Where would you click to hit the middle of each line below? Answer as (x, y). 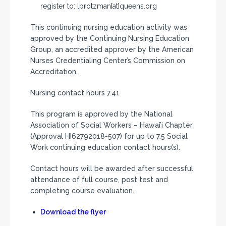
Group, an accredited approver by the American (112, 49)
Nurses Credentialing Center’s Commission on (108, 61)
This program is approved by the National (101, 114)
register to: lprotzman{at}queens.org (99, 6)
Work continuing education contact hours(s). (105, 147)
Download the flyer (73, 212)
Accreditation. (54, 72)
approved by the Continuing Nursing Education (110, 38)
